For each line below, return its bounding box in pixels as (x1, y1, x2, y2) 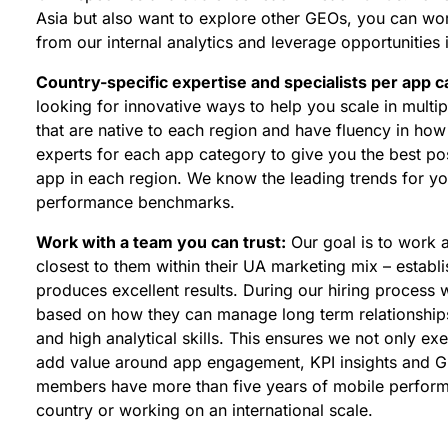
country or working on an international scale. (36, 400, 373, 420)
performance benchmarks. (36, 192, 235, 212)
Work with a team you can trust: (36, 232, 286, 252)
